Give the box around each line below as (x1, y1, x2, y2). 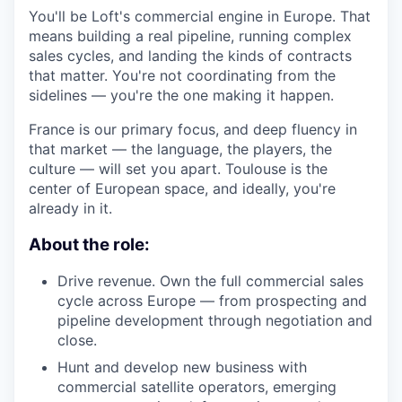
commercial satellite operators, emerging (57, 378, 336, 397)
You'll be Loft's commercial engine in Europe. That (29, 7, 371, 25)
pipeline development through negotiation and (57, 311, 372, 330)
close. (57, 331, 97, 350)
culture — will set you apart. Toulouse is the (29, 160, 328, 178)
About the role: (29, 233, 150, 255)
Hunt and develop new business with (57, 358, 307, 377)
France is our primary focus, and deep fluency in (29, 120, 357, 138)
